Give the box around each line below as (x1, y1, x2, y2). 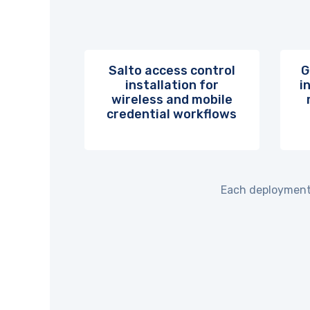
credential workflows (107, 107, 237, 122)
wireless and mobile (111, 92, 232, 107)
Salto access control (108, 63, 235, 78)
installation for (125, 77, 219, 93)
